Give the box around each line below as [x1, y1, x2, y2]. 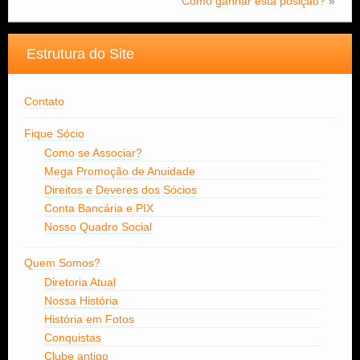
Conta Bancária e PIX [44, 202, 153, 215]
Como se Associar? [44, 146, 142, 160]
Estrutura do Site [27, 46, 134, 63]
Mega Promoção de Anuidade [44, 165, 195, 178]
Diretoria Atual [44, 276, 116, 289]
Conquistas [44, 331, 101, 345]
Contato [24, 95, 64, 108]
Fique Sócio [24, 127, 84, 141]
